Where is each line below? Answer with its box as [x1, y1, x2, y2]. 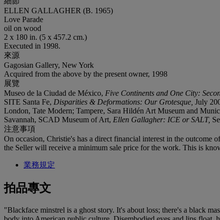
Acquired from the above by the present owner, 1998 [4, 69, 167, 78]
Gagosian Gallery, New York [4, 60, 94, 69]
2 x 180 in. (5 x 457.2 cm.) [4, 32, 87, 41]
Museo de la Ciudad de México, [4, 88, 105, 97]
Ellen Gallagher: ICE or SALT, [113, 115, 212, 124]
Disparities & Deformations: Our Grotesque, [54, 97, 195, 106]
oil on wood [4, 24, 41, 32]
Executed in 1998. [4, 41, 60, 50]
